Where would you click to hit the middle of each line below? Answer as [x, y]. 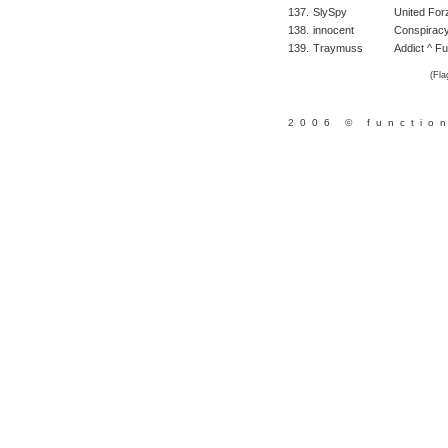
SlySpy [329, 11]
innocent [333, 29]
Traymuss [337, 47]
